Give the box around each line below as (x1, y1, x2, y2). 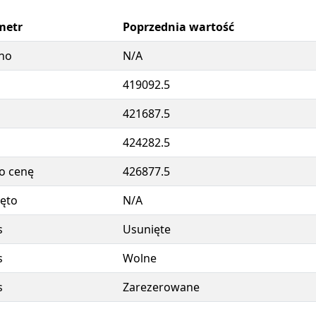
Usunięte (123, 221, 171, 237)
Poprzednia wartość (123, 19, 234, 35)
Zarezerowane (123, 279, 200, 295)
